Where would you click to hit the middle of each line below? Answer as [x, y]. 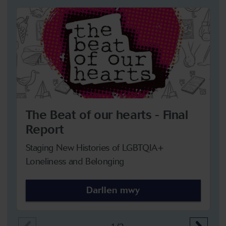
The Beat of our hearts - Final [107, 115]
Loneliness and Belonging [75, 161]
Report [45, 129]
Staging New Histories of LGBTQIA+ [95, 148]
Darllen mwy [113, 190]
